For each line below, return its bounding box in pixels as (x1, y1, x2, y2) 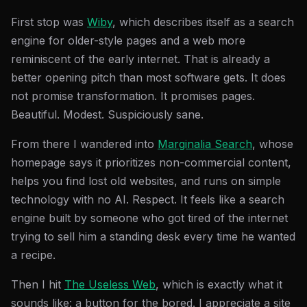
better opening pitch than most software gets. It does (11, 71, 286, 84)
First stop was (11, 15, 87, 29)
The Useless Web (64, 278, 156, 291)
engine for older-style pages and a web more (11, 34, 245, 47)
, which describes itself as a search (112, 15, 294, 29)
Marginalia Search (158, 137, 252, 151)
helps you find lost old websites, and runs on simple (11, 174, 281, 188)
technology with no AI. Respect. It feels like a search (11, 193, 284, 206)
